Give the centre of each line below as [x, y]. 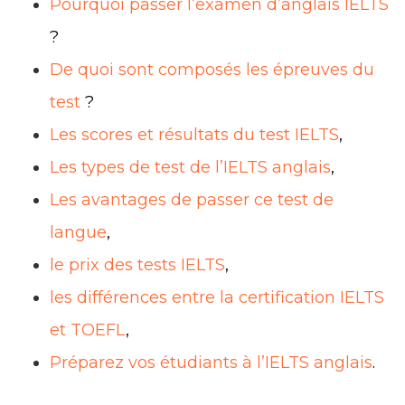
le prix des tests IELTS [137, 264]
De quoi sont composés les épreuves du [212, 69]
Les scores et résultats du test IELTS [194, 134]
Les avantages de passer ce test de [192, 199]
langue [78, 232]
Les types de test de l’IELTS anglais [190, 167]
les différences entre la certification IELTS [217, 297]
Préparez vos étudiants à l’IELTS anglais [211, 362]
